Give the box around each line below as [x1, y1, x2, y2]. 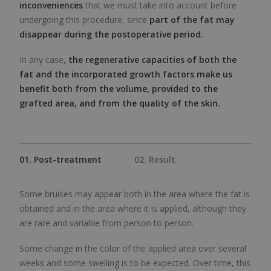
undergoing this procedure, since [19, 14, 149, 25]
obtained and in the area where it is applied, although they [19, 203, 246, 214]
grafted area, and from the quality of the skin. [19, 97, 220, 109]
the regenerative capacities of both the [68, 54, 237, 65]
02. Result [134, 154, 176, 165]
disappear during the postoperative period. [19, 28, 203, 40]
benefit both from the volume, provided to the [19, 83, 218, 94]
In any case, [19, 54, 68, 65]
